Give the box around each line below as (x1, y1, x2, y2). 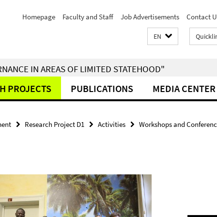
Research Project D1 (25, 120, 84, 129)
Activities (98, 120, 125, 129)
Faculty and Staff (62, 12, 113, 21)
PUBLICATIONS (71, 82, 133, 94)
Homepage (22, 12, 55, 21)
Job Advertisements (121, 12, 179, 21)
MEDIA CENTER (153, 82, 216, 94)
